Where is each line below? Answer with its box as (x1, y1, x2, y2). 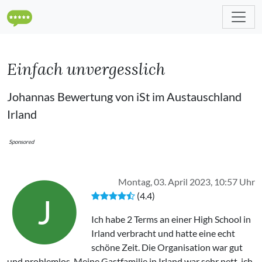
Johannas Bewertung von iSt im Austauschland (7, 89, 242, 104)
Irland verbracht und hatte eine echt (91, 227, 235, 239)
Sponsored (9, 139, 34, 145)
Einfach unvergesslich (7, 60, 165, 79)
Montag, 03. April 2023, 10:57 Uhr (118, 176, 255, 187)
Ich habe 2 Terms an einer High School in (91, 213, 251, 225)
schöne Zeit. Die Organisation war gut (91, 242, 243, 253)
